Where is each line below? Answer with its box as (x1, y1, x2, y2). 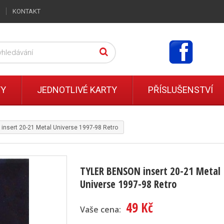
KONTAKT (12, 7, 40, 15)
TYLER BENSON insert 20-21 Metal (79, 164, 220, 178)
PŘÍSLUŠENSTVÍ (148, 84, 213, 95)
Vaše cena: (79, 204, 121, 215)
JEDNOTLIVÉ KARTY (37, 84, 117, 95)
